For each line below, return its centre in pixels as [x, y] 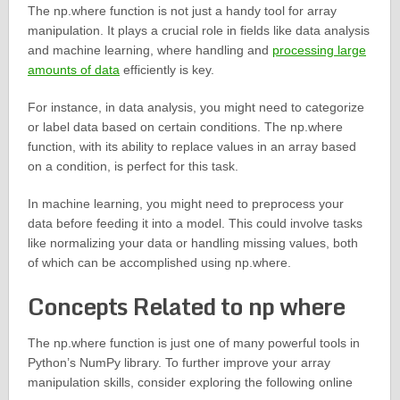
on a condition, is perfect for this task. [133, 167]
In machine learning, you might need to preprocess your [185, 204]
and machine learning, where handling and [150, 50]
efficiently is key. [167, 70]
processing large [319, 50]
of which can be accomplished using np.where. [159, 263]
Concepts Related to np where [186, 307]
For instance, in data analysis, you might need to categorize [196, 108]
